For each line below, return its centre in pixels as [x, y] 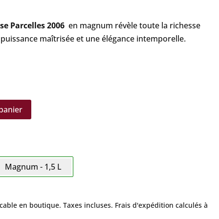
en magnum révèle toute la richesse [132, 25]
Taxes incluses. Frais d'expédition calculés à [135, 205]
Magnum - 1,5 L [33, 167]
